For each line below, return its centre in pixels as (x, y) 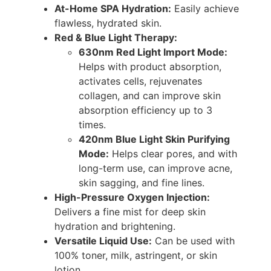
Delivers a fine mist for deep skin (130, 212)
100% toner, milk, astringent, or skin (136, 256)
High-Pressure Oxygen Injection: (132, 198)
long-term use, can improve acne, (155, 168)
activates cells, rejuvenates (140, 81)
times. (92, 125)
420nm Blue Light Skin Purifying (154, 139)
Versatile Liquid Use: (103, 241)
